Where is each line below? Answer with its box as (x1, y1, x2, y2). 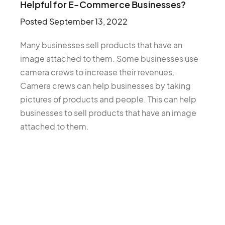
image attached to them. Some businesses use (20, 53, 198, 64)
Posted (20, 16, 49, 27)
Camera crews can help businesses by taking (20, 80, 191, 91)
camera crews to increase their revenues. (20, 67, 175, 78)
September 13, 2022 (49, 16, 128, 27)
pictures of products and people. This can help (20, 94, 196, 105)
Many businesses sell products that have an (20, 40, 182, 51)
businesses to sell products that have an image (20, 107, 196, 119)
